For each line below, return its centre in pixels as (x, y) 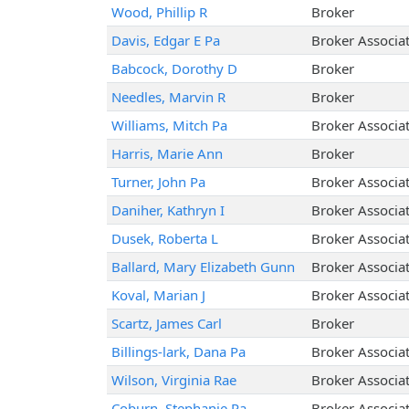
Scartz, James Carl (166, 324)
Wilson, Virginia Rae (173, 380)
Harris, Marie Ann (167, 154)
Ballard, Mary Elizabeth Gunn (203, 267)
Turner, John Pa (158, 182)
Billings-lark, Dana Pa (178, 352)
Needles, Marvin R (168, 97)
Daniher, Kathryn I (168, 210)
